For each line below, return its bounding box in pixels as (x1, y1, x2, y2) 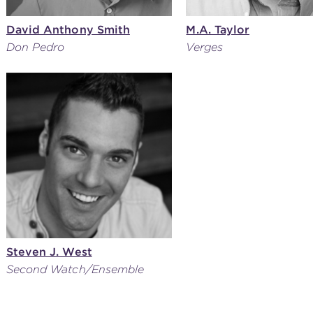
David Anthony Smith (6, 22, 130, 36)
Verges (186, 40, 223, 54)
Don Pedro (6, 40, 65, 54)
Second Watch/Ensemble (6, 263, 145, 277)
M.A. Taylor (186, 22, 250, 36)
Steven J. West (6, 245, 92, 259)
